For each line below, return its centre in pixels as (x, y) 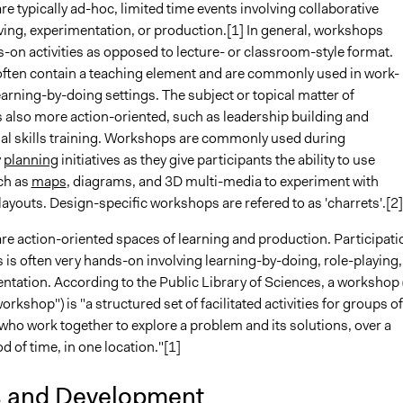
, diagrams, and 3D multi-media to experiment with (222, 181)
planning (31, 159)
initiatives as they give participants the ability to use (216, 159)
